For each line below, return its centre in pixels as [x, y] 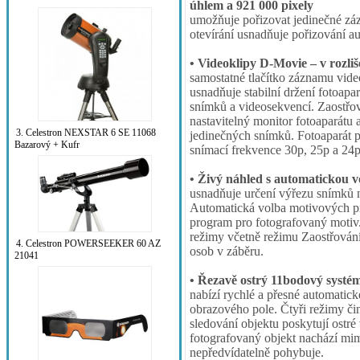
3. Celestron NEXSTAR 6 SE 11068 [86, 133]
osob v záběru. [227, 252]
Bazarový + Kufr [47, 145]
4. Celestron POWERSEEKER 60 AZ [88, 243]
